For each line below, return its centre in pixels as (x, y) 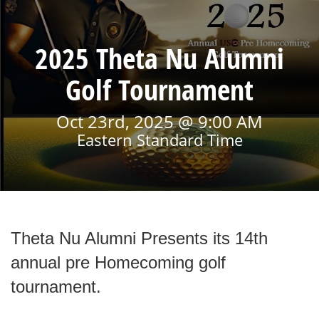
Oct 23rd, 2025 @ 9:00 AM (159, 121)
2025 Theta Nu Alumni (159, 58)
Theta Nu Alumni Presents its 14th (139, 238)
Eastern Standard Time (159, 140)
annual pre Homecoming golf (118, 262)
